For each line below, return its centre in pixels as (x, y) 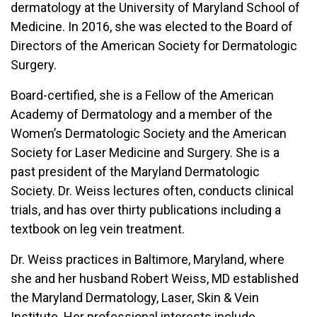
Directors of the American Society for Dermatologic (154, 46)
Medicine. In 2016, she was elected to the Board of (152, 27)
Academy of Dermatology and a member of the (142, 114)
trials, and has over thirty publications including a (146, 210)
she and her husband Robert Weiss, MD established (155, 278)
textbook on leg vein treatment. (98, 229)
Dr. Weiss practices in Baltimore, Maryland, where (148, 259)
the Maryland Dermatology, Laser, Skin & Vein (135, 298)
